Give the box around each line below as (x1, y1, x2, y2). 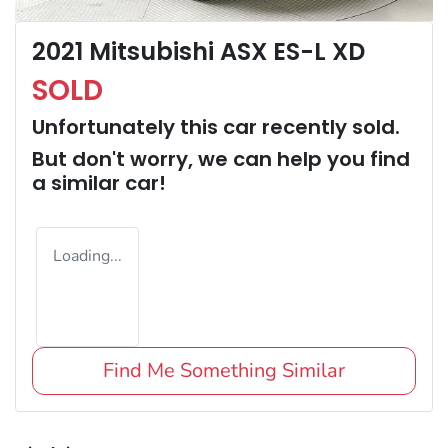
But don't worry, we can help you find (32, 145, 410, 174)
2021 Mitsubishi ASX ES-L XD (32, 35, 365, 69)
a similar (32, 169, 125, 198)
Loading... (53, 245, 122, 268)
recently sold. (257, 113, 400, 142)
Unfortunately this (32, 113, 223, 142)
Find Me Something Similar (103, 357, 345, 385)
